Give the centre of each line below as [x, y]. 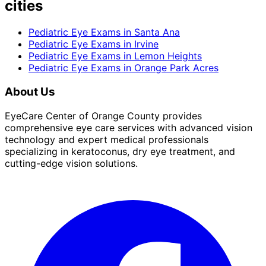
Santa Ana [157, 32]
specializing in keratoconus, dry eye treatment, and [120, 151]
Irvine [146, 44]
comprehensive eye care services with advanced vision [129, 127]
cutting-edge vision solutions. [71, 163]
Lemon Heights [168, 56]
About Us [30, 92]
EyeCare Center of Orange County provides [103, 115]
